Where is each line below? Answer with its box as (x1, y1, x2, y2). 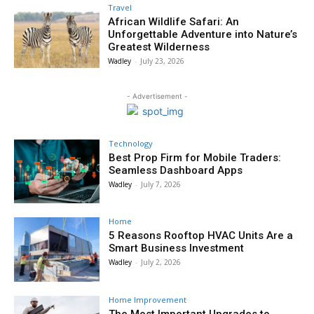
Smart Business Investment (109, 242, 245, 255)
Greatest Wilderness (108, 40, 210, 53)
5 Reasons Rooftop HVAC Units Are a (109, 229, 294, 243)
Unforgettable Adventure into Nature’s (108, 27, 298, 41)
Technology (109, 137, 153, 149)
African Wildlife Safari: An (108, 15, 240, 28)
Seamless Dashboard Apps (109, 163, 243, 177)
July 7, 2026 (141, 179, 182, 189)
